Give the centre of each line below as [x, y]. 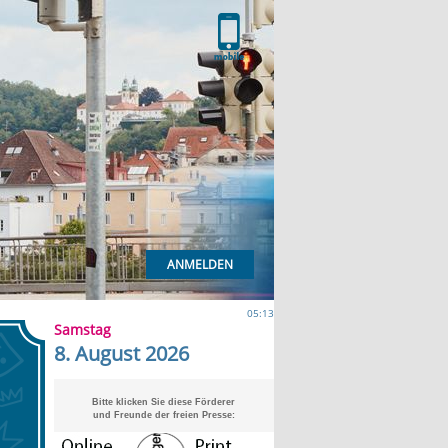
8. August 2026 [121, 353]
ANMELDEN [199, 264]
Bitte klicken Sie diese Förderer [163, 402]
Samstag [82, 329]
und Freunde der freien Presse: [163, 415]
